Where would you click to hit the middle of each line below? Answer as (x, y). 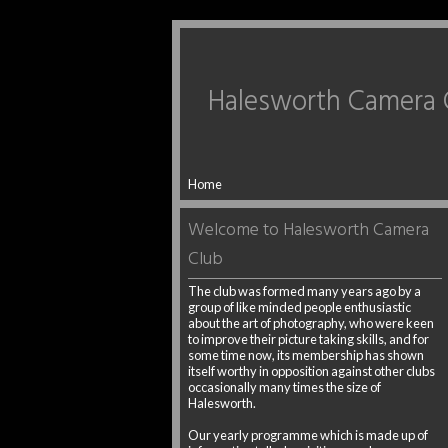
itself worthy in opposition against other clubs (311, 371)
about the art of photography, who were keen (311, 323)
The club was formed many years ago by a (304, 291)
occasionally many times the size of (284, 387)
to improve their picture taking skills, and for (308, 339)
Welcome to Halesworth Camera (308, 230)
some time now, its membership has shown (306, 355)
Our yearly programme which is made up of (308, 435)
